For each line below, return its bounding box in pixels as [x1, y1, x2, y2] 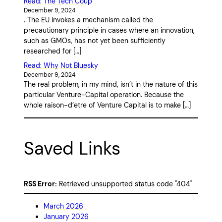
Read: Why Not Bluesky [24, 61, 98, 70]
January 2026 [44, 212, 89, 221]
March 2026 [44, 201, 83, 211]
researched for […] [24, 47, 81, 56]
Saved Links [24, 137, 120, 161]
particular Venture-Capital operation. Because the [24, 90, 184, 100]
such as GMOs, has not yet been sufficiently [24, 36, 166, 46]
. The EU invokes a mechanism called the [24, 15, 153, 25]
